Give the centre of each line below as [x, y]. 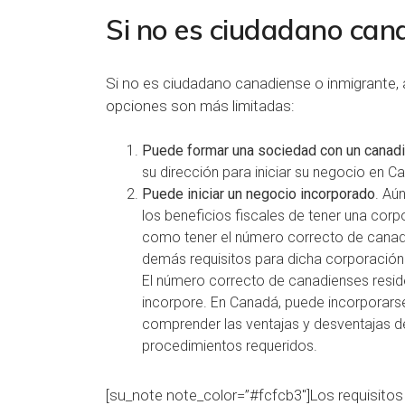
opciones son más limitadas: [200, 105]
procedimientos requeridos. [230, 345]
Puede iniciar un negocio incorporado [259, 193]
